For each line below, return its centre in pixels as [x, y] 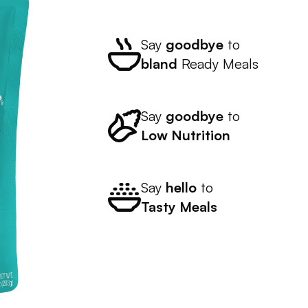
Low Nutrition [185, 135]
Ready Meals [218, 64]
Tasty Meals [179, 207]
